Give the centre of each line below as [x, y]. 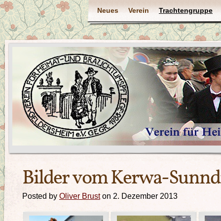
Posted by [41, 196]
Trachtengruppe [186, 10]
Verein [139, 10]
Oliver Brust [80, 196]
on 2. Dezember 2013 [139, 196]
